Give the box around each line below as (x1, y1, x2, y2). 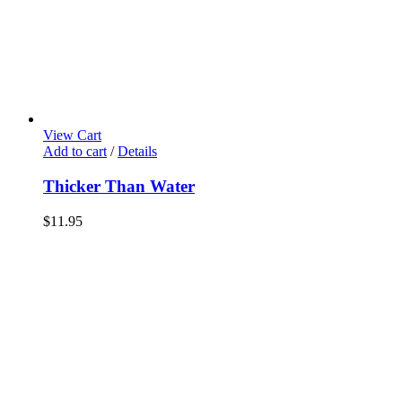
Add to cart (43, 144, 107, 160)
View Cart (43, 127, 101, 144)
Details (118, 144, 157, 160)
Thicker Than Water (43, 177, 195, 197)
